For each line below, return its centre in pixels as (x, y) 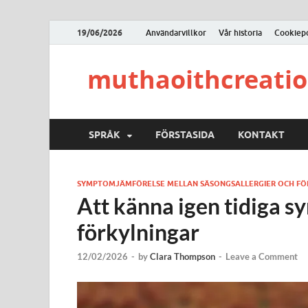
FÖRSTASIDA (185, 134)
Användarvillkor (176, 32)
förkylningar (138, 232)
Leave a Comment (262, 257)
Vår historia (240, 32)
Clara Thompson (183, 257)
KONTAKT (261, 134)
